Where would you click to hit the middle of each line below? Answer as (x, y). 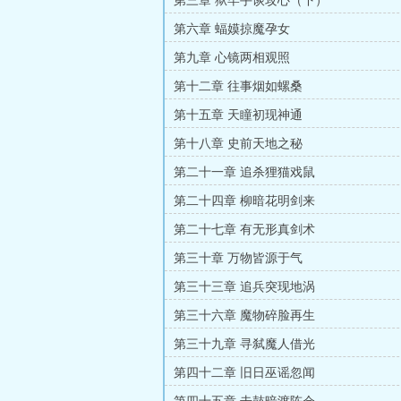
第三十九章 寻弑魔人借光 (244, 344)
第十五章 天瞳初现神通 (238, 115)
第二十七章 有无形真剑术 (244, 230)
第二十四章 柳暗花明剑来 (244, 201)
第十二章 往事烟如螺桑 (238, 86)
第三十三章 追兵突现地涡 (244, 287)
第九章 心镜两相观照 (232, 58)
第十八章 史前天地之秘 (238, 144)
